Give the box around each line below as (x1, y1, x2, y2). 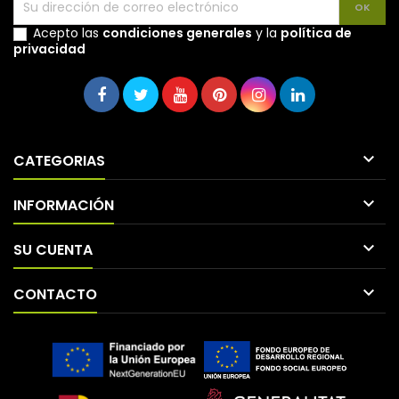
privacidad (13, 40, 85, 58)
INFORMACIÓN (13, 195, 114, 216)
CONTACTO (13, 284, 97, 305)
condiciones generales (102, 24, 252, 42)
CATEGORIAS (13, 151, 105, 171)
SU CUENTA (13, 240, 93, 260)
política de (281, 24, 352, 42)
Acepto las (33, 24, 102, 42)
